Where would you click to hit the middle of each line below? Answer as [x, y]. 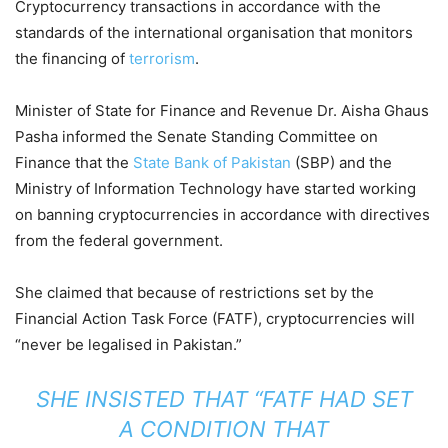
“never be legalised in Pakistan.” [128, 345]
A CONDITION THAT [224, 429]
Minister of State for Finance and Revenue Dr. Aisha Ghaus [222, 111]
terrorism [162, 59]
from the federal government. [119, 241]
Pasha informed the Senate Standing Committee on [196, 137]
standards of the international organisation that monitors [214, 33]
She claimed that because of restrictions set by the [194, 293]
